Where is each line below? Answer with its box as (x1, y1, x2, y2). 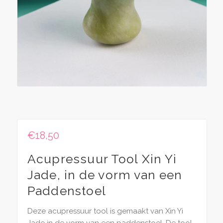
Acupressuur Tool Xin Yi (27, 151, 177, 166)
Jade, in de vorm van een (27, 167, 182, 182)
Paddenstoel (27, 183, 107, 198)
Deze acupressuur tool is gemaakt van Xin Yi (27, 207, 183, 216)
